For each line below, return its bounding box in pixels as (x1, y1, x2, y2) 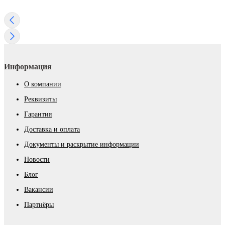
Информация (4, 62, 52, 71)
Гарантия (24, 110, 52, 118)
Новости (24, 155, 50, 163)
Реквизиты (24, 95, 57, 103)
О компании (24, 80, 61, 88)
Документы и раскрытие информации (24, 140, 139, 148)
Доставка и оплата (24, 125, 80, 133)
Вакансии (24, 185, 53, 193)
